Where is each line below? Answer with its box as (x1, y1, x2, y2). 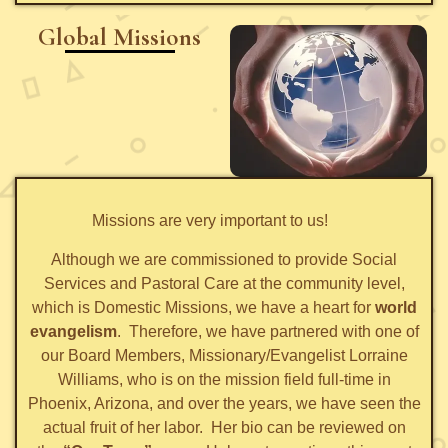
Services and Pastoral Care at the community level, (43, 275, 405, 293)
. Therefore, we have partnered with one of (116, 323, 419, 341)
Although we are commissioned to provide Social (51, 251, 397, 269)
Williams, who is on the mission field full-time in (57, 371, 391, 389)
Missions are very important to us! (92, 212, 356, 230)
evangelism (29, 323, 117, 341)
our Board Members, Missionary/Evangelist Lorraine (40, 347, 408, 365)
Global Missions (38, 22, 201, 53)
